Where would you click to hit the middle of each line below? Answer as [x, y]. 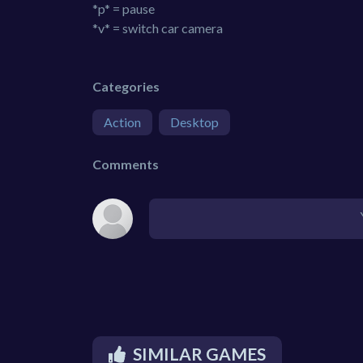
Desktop [194, 122]
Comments [126, 164]
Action [122, 122]
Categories [126, 86]
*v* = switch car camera [158, 28]
